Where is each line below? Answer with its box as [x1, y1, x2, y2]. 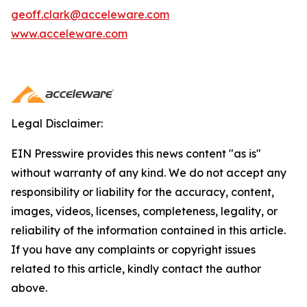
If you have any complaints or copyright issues [11, 243, 256, 256]
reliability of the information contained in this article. [11, 223, 286, 237]
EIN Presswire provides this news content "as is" [11, 147, 261, 160]
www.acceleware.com [11, 27, 127, 40]
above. [11, 281, 47, 295]
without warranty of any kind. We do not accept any [11, 166, 286, 180]
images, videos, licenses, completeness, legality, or [11, 204, 278, 218]
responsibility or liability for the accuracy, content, [11, 185, 274, 199]
